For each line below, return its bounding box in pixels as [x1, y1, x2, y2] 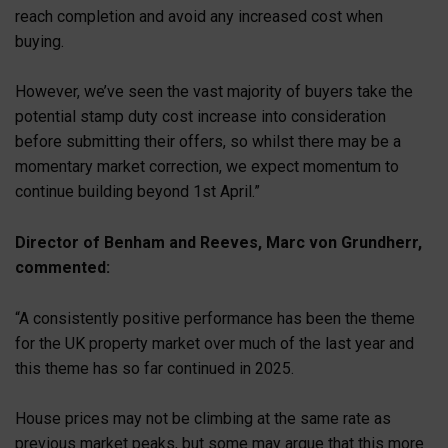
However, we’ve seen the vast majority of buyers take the [15, 82, 413, 102]
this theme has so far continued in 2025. [15, 358, 294, 378]
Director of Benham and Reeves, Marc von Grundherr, [15, 233, 422, 252]
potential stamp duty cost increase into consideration [15, 107, 386, 127]
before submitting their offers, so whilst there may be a [15, 132, 401, 152]
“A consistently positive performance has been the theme [15, 308, 415, 328]
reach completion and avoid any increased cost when [15, 6, 383, 26]
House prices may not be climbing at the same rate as [15, 409, 391, 429]
